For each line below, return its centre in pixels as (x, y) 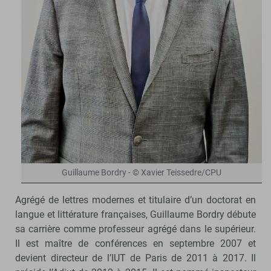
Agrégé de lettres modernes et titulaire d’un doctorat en (135, 200)
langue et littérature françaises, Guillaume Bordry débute (135, 214)
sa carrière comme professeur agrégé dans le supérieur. (135, 229)
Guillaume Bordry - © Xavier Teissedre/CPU (142, 172)
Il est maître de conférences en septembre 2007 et (135, 243)
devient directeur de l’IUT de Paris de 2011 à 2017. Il (135, 258)
